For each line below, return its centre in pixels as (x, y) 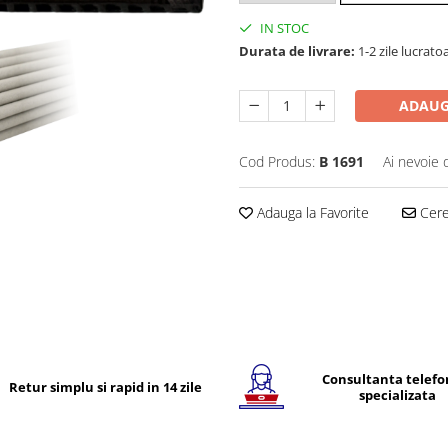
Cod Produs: (277, 162)
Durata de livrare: (297, 51)
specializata (398, 394)
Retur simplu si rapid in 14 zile (105, 386)
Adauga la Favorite (311, 213)
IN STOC (283, 28)
